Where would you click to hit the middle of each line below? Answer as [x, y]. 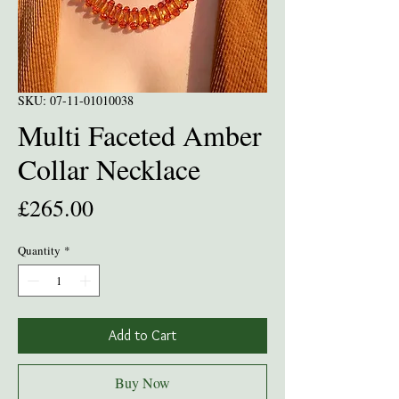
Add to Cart [142, 335]
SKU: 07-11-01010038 [76, 101]
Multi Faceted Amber [140, 135]
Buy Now [142, 382]
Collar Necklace [109, 169]
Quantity [39, 251]
